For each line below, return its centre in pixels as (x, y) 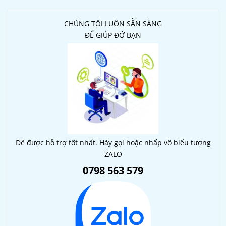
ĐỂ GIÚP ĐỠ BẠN (113, 35)
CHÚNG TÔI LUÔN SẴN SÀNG (113, 23)
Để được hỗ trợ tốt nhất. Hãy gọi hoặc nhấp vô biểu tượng (113, 142)
